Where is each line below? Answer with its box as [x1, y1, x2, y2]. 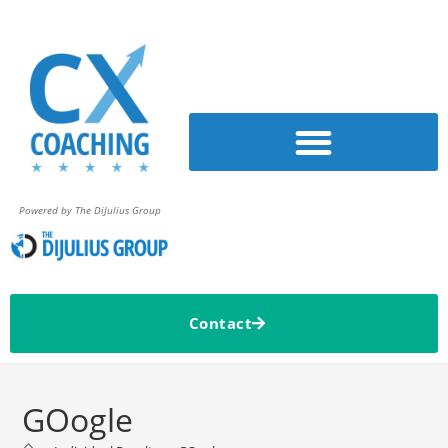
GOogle [22, 398, 134, 442]
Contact [188, 313, 252, 334]
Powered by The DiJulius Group [18, 203, 161, 218]
